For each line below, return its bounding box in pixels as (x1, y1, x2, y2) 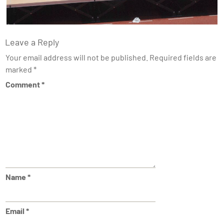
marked (5, 64, 33, 74)
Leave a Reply (4, 36, 59, 48)
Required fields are (149, 52, 216, 62)
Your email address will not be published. (5, 52, 148, 62)
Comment (5, 79, 41, 89)
